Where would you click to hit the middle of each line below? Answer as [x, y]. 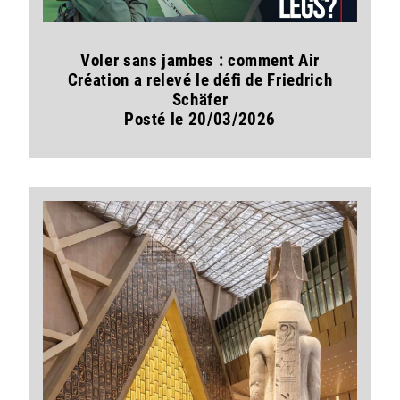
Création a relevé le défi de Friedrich [200, 80]
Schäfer [200, 100]
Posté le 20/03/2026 [200, 120]
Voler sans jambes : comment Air [200, 61]
